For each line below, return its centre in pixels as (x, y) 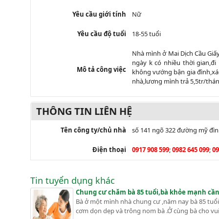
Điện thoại (109, 149)
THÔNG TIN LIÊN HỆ (84, 111)
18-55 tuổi (146, 33)
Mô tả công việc (101, 69)
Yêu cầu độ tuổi (102, 33)
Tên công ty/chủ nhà (93, 130)
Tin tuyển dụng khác (73, 180)
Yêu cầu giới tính (99, 14)
